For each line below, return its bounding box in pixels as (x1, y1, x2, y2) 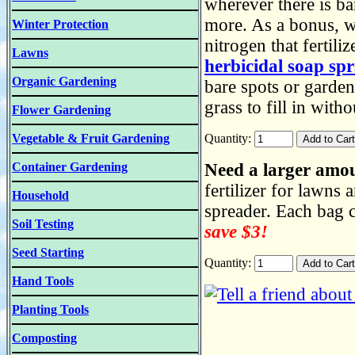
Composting (12, 331, 77, 345)
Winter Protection (12, 17, 109, 31)
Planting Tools (12, 303, 89, 316)
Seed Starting (12, 246, 84, 259)
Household (12, 189, 69, 202)
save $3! (204, 222, 268, 242)
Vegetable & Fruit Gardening (12, 132, 170, 145)
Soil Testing (12, 217, 74, 231)
